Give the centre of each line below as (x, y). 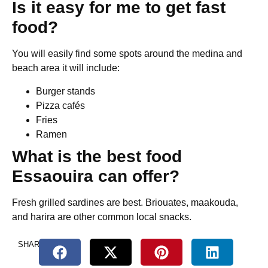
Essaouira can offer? (96, 176)
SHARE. (33, 245)
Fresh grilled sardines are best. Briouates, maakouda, (125, 202)
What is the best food (97, 156)
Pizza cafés (60, 105)
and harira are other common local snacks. (102, 217)
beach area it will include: (66, 68)
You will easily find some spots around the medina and (127, 54)
